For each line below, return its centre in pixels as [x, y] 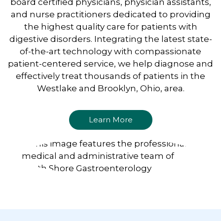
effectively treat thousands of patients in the [110, 76]
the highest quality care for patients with [110, 27]
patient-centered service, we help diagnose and [110, 64]
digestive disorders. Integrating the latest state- [110, 39]
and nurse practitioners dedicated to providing [110, 15]
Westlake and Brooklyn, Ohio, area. [110, 89]
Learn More [110, 120]
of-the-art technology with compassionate [110, 52]
